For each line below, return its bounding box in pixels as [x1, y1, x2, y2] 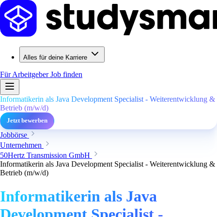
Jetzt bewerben [7, 117, 47, 124]
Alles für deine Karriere [23, 54, 87, 61]
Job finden [50, 70, 82, 78]
